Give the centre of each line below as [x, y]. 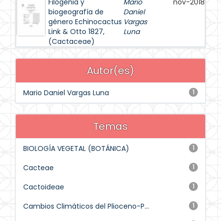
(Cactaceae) [72, 41]
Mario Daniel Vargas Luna [66, 93]
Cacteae [38, 168]
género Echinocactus [85, 22]
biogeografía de [76, 12]
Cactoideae [44, 187]
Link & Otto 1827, [76, 32]
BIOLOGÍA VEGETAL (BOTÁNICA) [76, 148]
